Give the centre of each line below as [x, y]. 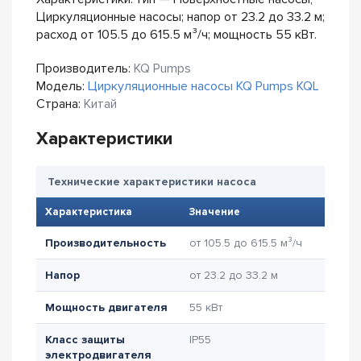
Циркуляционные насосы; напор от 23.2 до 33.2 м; [180, 17]
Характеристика [89, 212]
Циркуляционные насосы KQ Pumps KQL [203, 86]
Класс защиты [85, 340]
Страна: [60, 104]
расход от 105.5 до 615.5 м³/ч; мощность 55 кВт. [176, 35]
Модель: [62, 86]
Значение [215, 212]
